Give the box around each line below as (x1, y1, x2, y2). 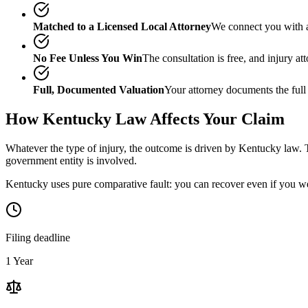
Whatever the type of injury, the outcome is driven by (5, 142, 239, 154)
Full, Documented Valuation (33, 83, 164, 96)
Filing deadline (5, 231, 70, 243)
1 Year (5, 254, 33, 267)
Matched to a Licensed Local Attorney (33, 20, 211, 32)
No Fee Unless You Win (33, 52, 142, 64)
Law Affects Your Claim (111, 109, 285, 128)
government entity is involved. (5, 154, 137, 166)
